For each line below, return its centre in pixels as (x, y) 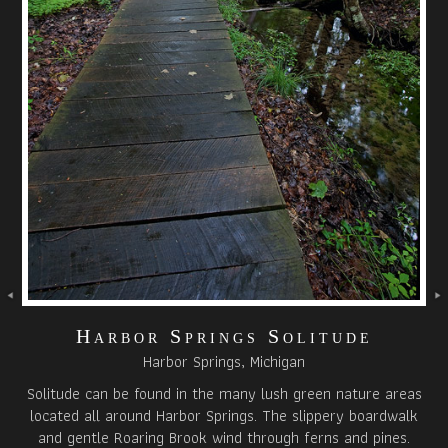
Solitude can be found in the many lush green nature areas (224, 394)
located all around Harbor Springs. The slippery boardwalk (224, 416)
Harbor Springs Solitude (224, 336)
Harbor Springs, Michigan (224, 362)
